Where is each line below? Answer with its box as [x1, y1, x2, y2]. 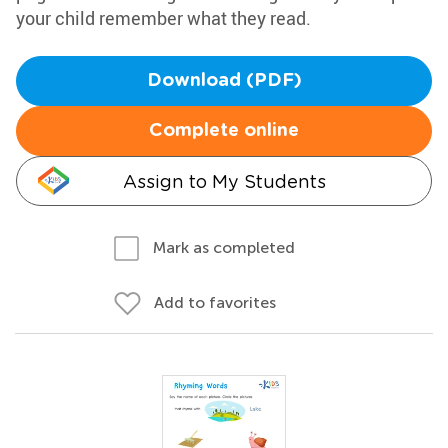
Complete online [149, 122, 299, 140]
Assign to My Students [122, 171, 326, 192]
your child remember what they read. [16, 6, 311, 30]
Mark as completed [153, 238, 295, 257]
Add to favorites [154, 293, 276, 312]
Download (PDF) [146, 72, 302, 90]
